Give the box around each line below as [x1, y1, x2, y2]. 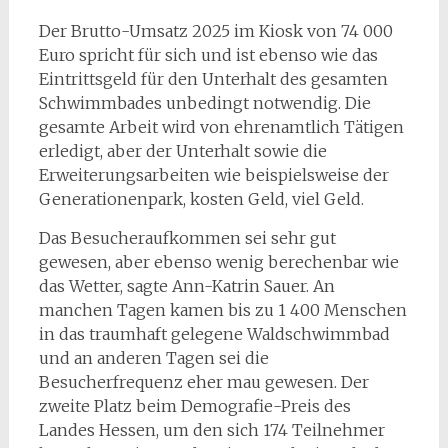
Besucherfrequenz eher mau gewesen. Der [38, 371, 369, 392]
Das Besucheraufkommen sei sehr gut [38, 227, 336, 248]
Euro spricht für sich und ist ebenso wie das [38, 44, 378, 65]
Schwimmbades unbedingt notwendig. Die [38, 92, 371, 113]
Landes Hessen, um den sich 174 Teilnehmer [38, 419, 385, 440]
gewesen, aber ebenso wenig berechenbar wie [38, 251, 399, 272]
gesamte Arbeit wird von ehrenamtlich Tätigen [38, 116, 404, 137]
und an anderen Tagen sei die [38, 347, 269, 368]
